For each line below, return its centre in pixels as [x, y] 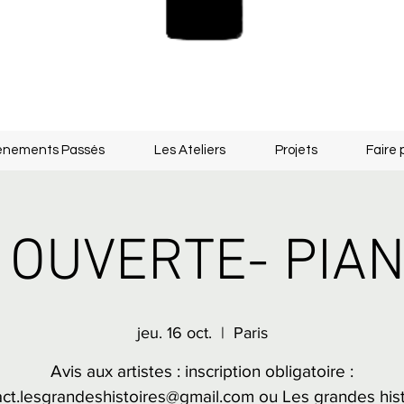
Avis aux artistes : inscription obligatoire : [202, 371]
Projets [296, 150]
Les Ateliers [189, 150]
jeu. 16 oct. [174, 333]
